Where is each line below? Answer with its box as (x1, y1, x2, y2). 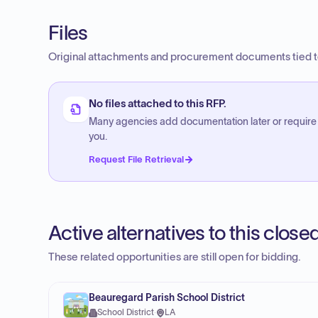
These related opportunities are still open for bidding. (48, 251, 301, 263)
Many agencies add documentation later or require (89, 116, 317, 127)
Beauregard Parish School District (89, 292, 245, 303)
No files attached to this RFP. (89, 98, 226, 109)
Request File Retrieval (89, 154, 184, 165)
